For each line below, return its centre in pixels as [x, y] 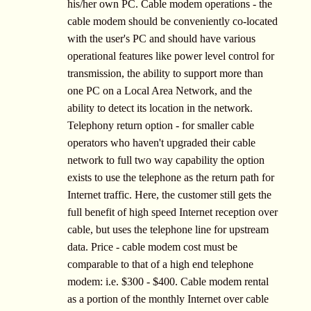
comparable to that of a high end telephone [160, 264]
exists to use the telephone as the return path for [171, 178]
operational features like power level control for [171, 56]
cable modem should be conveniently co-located [173, 22]
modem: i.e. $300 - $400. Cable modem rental [168, 282]
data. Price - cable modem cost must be [152, 247]
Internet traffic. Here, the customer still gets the [169, 195]
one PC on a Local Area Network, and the [160, 91]
